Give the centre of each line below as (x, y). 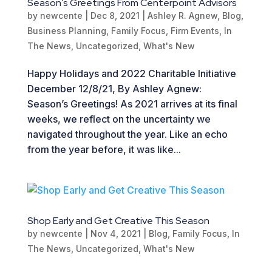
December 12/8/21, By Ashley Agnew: (117, 89)
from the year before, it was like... (104, 150)
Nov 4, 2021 (115, 234)
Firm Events (195, 31)
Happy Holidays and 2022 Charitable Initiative (131, 74)
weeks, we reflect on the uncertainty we (119, 119)
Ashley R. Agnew (182, 16)
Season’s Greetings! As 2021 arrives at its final (132, 104)
